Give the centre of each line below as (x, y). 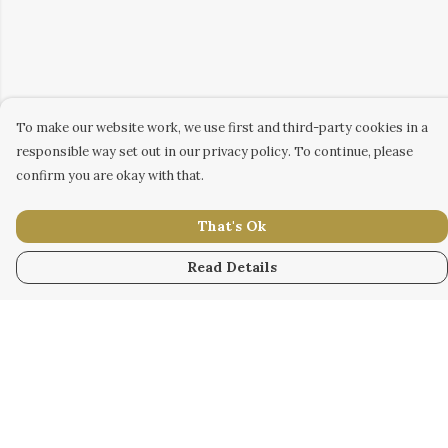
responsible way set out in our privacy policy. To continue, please (214, 151)
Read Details (232, 267)
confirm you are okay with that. (110, 175)
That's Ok (232, 226)
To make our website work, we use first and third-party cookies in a (222, 127)
